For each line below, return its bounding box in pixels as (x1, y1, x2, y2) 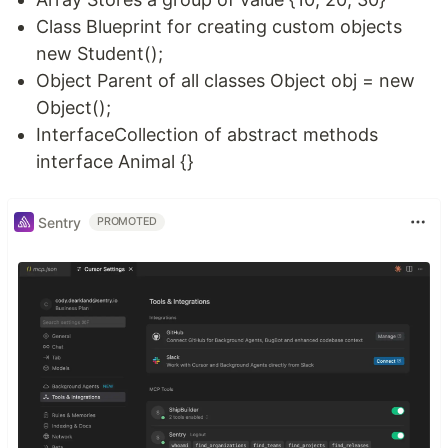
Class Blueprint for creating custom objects (36, 16, 402, 37)
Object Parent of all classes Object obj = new (36, 70, 415, 91)
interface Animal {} (36, 151, 194, 172)
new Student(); (36, 43, 163, 64)
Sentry (38, 213, 81, 231)
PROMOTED (97, 215, 158, 228)
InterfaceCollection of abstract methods (36, 124, 378, 145)
